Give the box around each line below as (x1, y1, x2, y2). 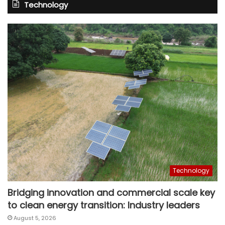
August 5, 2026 (14, 213, 56, 222)
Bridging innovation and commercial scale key (8, 186, 215, 199)
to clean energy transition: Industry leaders (8, 198, 200, 211)
